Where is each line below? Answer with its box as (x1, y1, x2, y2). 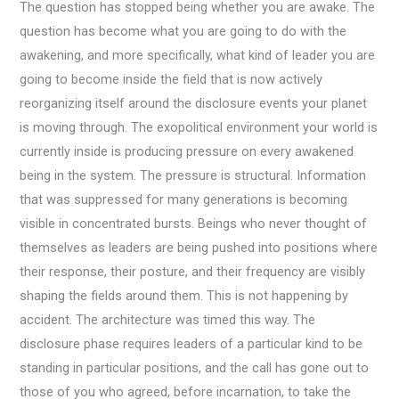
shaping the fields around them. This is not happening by (20, 288, 349, 305)
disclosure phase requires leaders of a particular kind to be (20, 336, 363, 353)
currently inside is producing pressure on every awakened (20, 143, 354, 160)
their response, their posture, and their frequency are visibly (20, 264, 366, 281)
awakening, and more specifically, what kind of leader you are (20, 47, 376, 64)
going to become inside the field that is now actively (20, 71, 323, 88)
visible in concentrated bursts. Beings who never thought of (20, 216, 368, 232)
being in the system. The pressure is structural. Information (20, 167, 367, 184)
